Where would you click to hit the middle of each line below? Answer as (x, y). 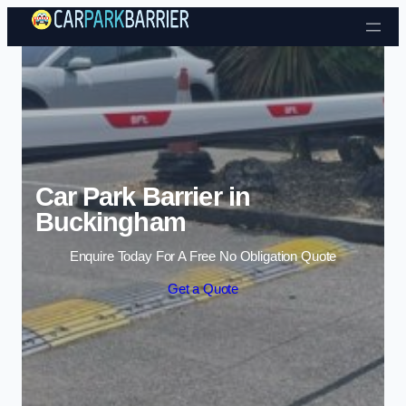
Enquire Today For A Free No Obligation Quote (203, 257)
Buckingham (110, 222)
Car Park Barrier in (143, 196)
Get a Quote (203, 289)
